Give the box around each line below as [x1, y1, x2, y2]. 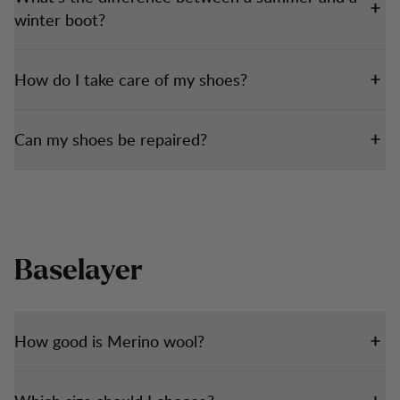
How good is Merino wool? [14, 329, 204, 352]
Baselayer [14, 256, 143, 285]
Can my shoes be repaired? [14, 128, 207, 150]
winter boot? [14, 8, 105, 30]
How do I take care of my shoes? [14, 68, 247, 90]
